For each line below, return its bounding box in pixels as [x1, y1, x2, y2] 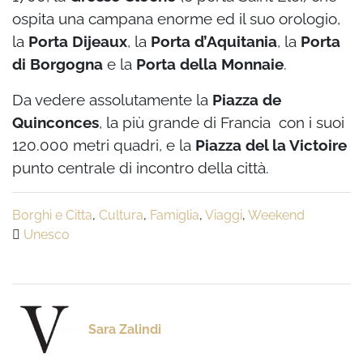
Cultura [99, 207, 143, 224]
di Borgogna [12, 55, 103, 74]
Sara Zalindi [88, 321, 161, 337]
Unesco [23, 227, 70, 243]
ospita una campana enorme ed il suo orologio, [12, 10, 340, 28]
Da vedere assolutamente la [12, 91, 212, 109]
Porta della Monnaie [132, 55, 284, 74]
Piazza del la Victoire [195, 136, 347, 155]
